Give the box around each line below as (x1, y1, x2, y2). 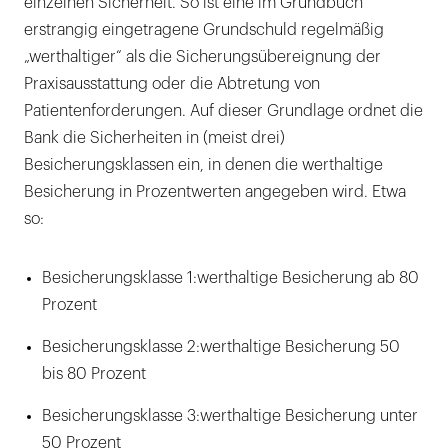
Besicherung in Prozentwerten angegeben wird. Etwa (24, 184, 406, 201)
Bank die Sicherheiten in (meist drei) (24, 130, 285, 147)
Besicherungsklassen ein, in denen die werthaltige (24, 157, 383, 174)
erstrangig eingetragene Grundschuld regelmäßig (24, 22, 384, 39)
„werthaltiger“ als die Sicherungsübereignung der (24, 49, 381, 66)
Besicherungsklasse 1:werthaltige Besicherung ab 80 (42, 270, 419, 287)
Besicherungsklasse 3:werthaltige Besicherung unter (42, 408, 418, 425)
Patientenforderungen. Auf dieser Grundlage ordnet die (24, 103, 423, 120)
